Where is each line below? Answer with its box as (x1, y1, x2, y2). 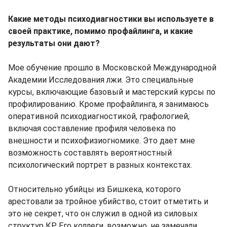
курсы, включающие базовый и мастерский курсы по (8, 87, 215, 97)
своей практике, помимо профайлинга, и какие (8, 26, 193, 36)
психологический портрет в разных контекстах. (8, 160, 192, 170)
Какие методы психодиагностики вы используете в (8, 14, 214, 24)
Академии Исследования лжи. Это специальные (8, 74, 194, 85)
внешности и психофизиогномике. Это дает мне (8, 135, 195, 145)
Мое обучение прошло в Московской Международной (8, 62, 216, 72)
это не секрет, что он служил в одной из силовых (8, 208, 198, 218)
